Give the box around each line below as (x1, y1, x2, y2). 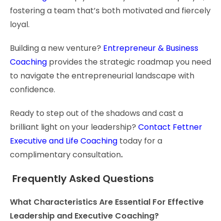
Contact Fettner (138, 121, 202, 133)
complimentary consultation (10, 148, 121, 160)
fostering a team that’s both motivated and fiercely (10, 4, 211, 16)
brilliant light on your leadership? (10, 121, 138, 133)
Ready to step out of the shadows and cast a (10, 107, 183, 119)
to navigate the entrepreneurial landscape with (10, 70, 194, 81)
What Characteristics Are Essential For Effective (10, 196, 204, 208)
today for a (117, 135, 162, 147)
